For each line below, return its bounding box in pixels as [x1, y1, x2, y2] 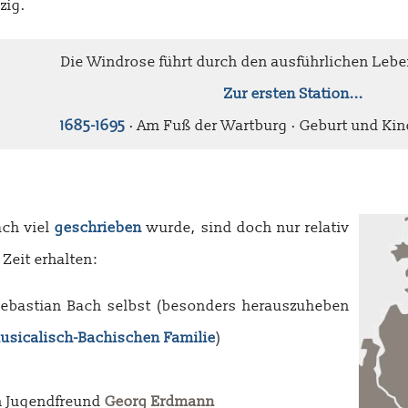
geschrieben [55, 218, 143, 237]
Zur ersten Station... [224, 85, 363, 103]
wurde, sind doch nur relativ [142, 218, 351, 237]
